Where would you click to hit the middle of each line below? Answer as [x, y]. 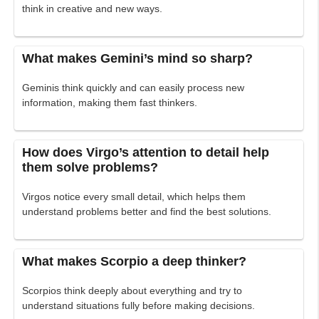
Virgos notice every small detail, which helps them [134, 197]
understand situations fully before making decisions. [139, 306]
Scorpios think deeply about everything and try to [132, 291]
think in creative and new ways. [93, 9]
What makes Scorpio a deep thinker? [135, 262]
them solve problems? [90, 168]
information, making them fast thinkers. [110, 103]
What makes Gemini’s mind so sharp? [138, 59]
